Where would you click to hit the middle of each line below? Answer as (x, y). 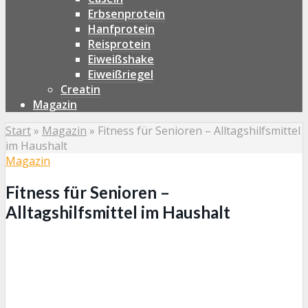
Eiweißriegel (121, 74)
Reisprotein (119, 44)
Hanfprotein (121, 29)
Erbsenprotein (126, 14)
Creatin (80, 89)
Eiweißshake (121, 59)
